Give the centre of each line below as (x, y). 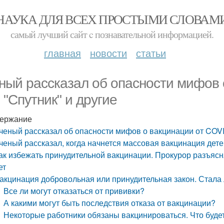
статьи (151, 53)
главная (62, 53)
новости (108, 53)
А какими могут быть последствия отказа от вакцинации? (110, 203)
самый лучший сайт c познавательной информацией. (112, 34)
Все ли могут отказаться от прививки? (74, 191)
